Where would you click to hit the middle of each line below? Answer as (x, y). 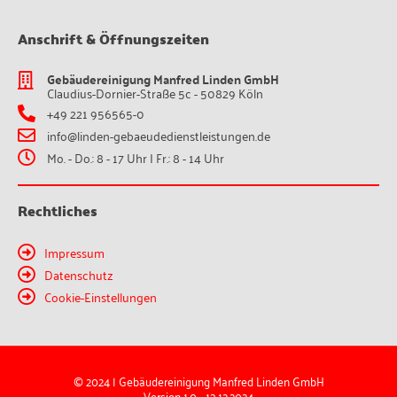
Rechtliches (58, 210)
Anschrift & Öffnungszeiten (113, 38)
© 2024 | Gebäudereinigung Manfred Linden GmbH (198, 380)
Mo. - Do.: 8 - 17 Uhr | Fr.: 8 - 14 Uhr (136, 157)
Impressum (74, 252)
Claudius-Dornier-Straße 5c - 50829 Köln (155, 92)
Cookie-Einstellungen (101, 296)
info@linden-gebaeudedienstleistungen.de (159, 135)
